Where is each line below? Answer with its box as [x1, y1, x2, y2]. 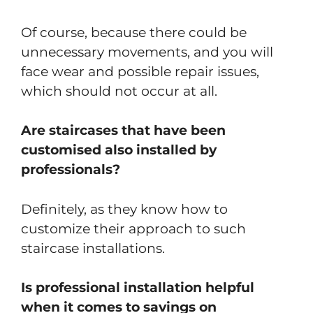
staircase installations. [21, 240, 165, 256]
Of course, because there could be [21, 24, 247, 41]
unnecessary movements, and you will [21, 43, 273, 60]
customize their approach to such [21, 220, 246, 237]
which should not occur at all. [21, 82, 217, 99]
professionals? [21, 161, 120, 178]
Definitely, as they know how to [21, 201, 228, 217]
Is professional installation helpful [21, 279, 254, 296]
